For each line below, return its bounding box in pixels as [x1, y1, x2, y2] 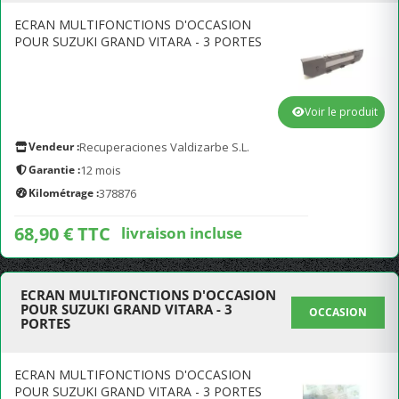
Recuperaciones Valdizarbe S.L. [79, 139, 249, 155]
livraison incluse [121, 222, 242, 243]
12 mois [80, 162, 121, 178]
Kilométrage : [28, 185, 99, 200]
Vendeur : [28, 139, 79, 154]
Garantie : [28, 162, 80, 177]
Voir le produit [305, 104, 378, 119]
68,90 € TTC [14, 222, 110, 246]
